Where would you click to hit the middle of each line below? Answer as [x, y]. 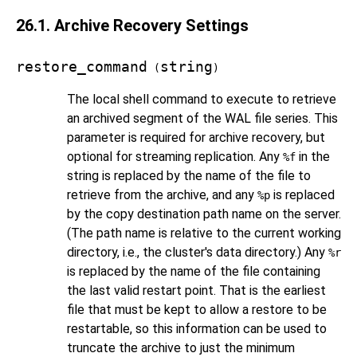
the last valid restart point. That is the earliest [196, 290]
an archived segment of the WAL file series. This [202, 118]
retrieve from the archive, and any [162, 195]
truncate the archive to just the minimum [181, 348]
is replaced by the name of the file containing [194, 271]
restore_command [82, 67]
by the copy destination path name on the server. [204, 214]
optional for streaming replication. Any [175, 157]
